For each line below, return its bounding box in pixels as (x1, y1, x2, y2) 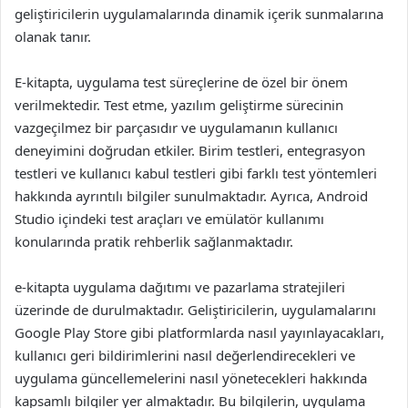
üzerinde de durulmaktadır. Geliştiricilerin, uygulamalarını (15, 301, 376, 319)
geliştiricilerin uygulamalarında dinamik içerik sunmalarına (15, 5, 383, 23)
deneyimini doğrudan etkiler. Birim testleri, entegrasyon (15, 141, 365, 159)
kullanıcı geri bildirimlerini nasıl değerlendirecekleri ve (15, 346, 355, 364)
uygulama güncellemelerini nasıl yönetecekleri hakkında (15, 369, 367, 387)
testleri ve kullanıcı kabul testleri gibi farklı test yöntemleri (15, 164, 377, 182)
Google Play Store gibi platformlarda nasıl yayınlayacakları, (15, 323, 384, 342)
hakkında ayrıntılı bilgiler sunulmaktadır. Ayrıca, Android (15, 187, 368, 205)
